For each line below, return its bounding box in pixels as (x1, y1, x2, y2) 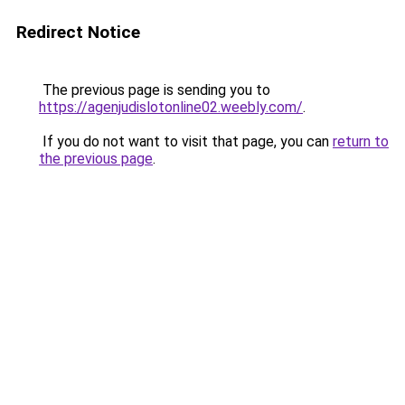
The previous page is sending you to (39, 81, 270, 99)
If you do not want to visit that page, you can (39, 133, 333, 150)
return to (333, 133, 389, 150)
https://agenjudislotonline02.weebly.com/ (39, 99, 303, 116)
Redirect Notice (16, 22, 140, 42)
